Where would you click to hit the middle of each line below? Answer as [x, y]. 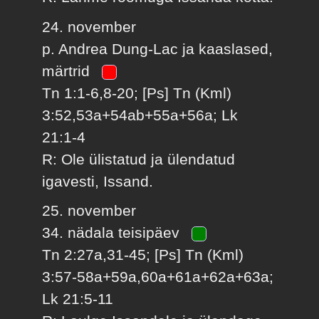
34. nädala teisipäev [113, 233]
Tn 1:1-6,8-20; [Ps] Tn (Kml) [137, 93]
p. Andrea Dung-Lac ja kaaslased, [158, 48]
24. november [89, 26]
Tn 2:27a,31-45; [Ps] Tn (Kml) [143, 255]
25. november [89, 211]
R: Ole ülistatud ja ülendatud [139, 159]
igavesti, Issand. [98, 181]
